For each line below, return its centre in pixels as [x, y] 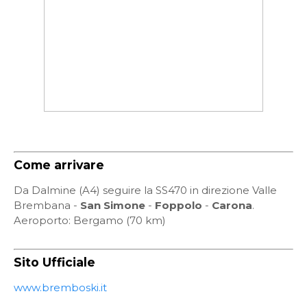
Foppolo [179, 205]
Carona [232, 205]
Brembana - [47, 205]
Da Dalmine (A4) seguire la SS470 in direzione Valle [145, 190]
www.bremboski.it [60, 287]
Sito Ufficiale [54, 262]
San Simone [113, 205]
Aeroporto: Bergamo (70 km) [90, 220]
